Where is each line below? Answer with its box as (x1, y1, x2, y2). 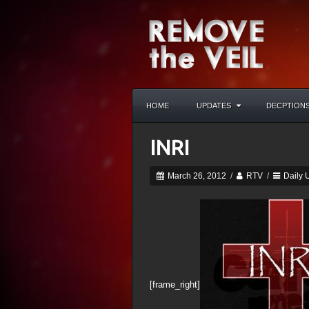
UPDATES (197, 101, 231, 110)
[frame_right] (150, 279, 200, 290)
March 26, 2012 (166, 171, 226, 181)
